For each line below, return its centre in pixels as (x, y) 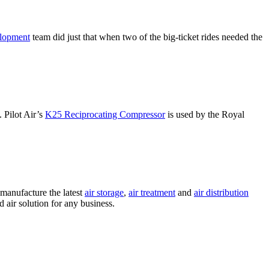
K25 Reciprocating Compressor (105, 115)
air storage (104, 192)
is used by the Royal (205, 115)
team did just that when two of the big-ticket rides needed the (146, 37)
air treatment (152, 192)
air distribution (221, 192)
